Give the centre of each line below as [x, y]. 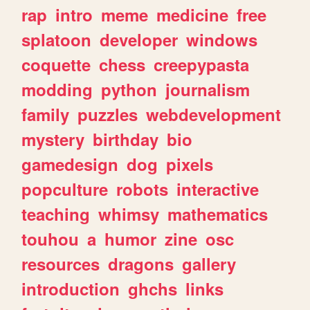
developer [139, 39]
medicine [193, 14]
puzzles [108, 114]
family [46, 114]
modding [57, 89]
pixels [190, 164]
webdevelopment [214, 114]
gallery [209, 263]
